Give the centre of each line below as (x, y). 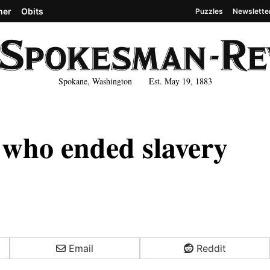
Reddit (210, 248)
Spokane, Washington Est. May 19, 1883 (135, 81)
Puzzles (209, 11)
